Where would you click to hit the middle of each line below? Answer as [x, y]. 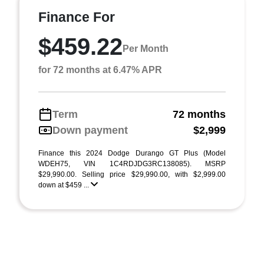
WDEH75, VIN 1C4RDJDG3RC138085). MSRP [132, 164]
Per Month [146, 49]
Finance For [77, 17]
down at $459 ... [65, 185]
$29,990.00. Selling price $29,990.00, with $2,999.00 [132, 174]
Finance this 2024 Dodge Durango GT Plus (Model [132, 153]
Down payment [90, 130]
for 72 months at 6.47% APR [100, 70]
